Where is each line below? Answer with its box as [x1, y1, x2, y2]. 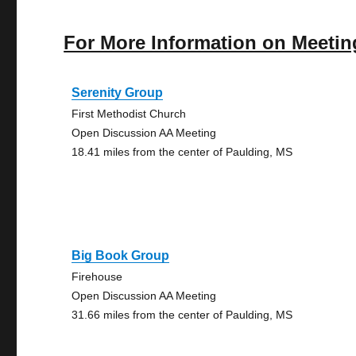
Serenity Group [72, 86, 164, 99]
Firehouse [72, 270, 123, 283]
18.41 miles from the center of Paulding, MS [72, 145, 293, 158]
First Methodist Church [72, 107, 187, 120]
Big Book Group [72, 249, 170, 262]
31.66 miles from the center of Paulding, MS [72, 308, 293, 321]
